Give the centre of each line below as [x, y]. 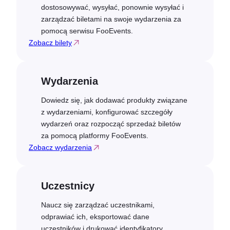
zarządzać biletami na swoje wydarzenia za [111, 19]
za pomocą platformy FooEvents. [95, 135]
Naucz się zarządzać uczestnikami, [98, 205]
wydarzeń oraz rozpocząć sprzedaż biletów [111, 123]
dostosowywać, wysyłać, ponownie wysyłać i [112, 7]
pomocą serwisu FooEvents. [87, 31]
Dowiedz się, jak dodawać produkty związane [114, 100]
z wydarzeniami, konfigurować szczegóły [107, 112]
